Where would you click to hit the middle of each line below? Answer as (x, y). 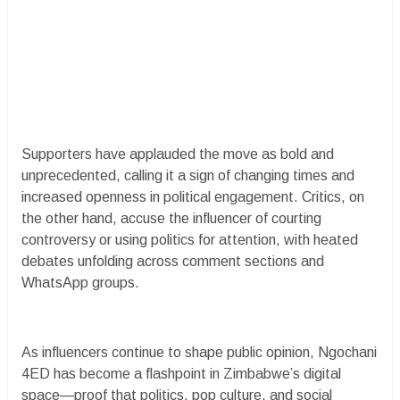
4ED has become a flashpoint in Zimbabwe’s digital (181, 373)
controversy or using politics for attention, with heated (190, 239)
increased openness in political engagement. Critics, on (193, 196)
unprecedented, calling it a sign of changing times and (188, 175)
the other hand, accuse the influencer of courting (171, 218)
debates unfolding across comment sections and (173, 261)
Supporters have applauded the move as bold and (178, 154)
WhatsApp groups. (80, 282)
